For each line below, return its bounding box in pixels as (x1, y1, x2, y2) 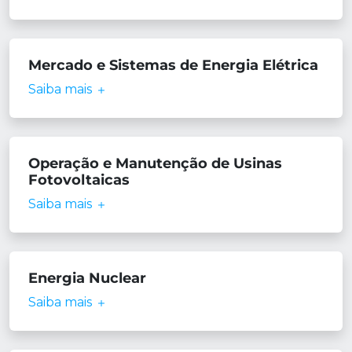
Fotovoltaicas (28, 171, 130, 189)
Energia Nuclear (28, 269, 146, 287)
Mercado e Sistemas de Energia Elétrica (28, 57, 318, 74)
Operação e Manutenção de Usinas (28, 155, 282, 172)
